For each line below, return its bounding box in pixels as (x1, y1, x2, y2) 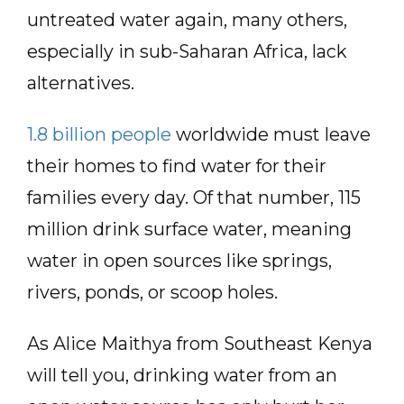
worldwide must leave (171, 124, 371, 145)
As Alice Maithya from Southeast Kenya (27, 333, 372, 354)
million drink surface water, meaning (27, 218, 352, 240)
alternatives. (27, 72, 134, 94)
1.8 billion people (27, 124, 171, 145)
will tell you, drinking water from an (27, 364, 337, 386)
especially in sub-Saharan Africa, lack (27, 41, 347, 62)
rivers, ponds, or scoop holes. (27, 281, 278, 303)
